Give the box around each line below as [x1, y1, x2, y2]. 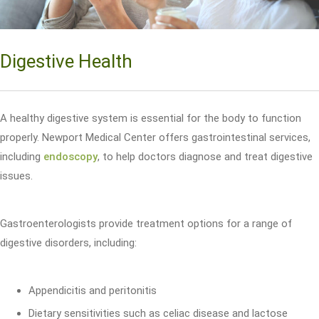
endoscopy [43, 150, 98, 163]
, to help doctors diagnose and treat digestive [98, 150, 313, 163]
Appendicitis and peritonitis [28, 283, 157, 297]
